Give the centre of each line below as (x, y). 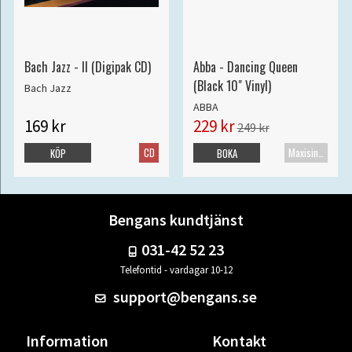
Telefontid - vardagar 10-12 (176, 269)
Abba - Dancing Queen (245, 66)
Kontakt (240, 340)
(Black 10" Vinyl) (232, 85)
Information (67, 340)
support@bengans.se (184, 296)
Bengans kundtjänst (176, 219)
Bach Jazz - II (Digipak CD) (87, 66)
